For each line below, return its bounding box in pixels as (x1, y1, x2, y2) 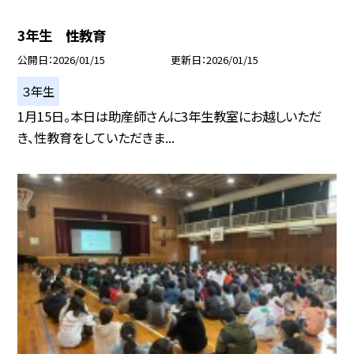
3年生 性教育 (17, 24, 107, 45)
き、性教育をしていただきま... (17, 127, 175, 147)
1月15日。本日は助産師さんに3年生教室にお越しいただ (17, 106, 322, 126)
